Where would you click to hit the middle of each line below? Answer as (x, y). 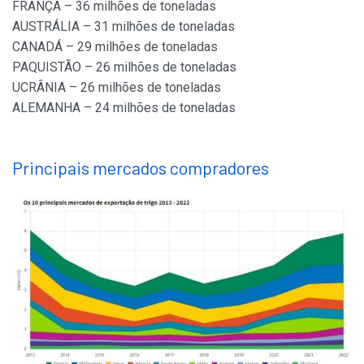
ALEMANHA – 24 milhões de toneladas (124, 107)
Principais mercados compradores (141, 167)
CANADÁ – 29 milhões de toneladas (115, 46)
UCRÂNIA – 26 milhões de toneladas (117, 87)
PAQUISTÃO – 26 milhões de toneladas (124, 67)
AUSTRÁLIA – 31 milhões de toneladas (123, 26)
